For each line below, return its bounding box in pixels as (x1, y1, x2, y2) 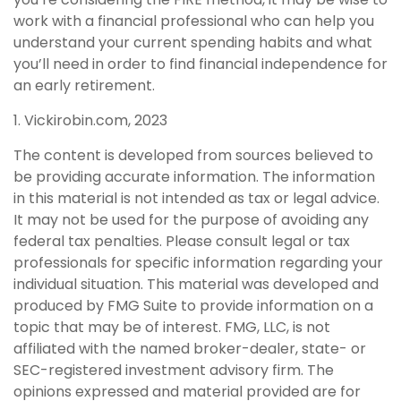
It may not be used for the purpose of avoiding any (13, 209, 369, 231)
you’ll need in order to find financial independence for (13, 54, 388, 75)
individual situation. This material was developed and (13, 274, 379, 295)
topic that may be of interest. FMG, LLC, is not (13, 317, 330, 338)
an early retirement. (13, 75, 155, 97)
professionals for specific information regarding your (13, 252, 383, 274)
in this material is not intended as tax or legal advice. (13, 188, 380, 209)
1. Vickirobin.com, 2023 (13, 110, 167, 132)
